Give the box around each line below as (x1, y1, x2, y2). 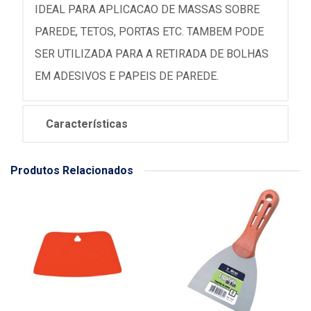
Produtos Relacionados (10, 164, 133, 177)
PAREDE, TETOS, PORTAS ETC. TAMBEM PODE (35, 25, 264, 38)
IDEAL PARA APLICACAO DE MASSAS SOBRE (35, 3, 260, 16)
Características (46, 117, 128, 131)
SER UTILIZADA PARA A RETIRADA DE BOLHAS (35, 47, 269, 60)
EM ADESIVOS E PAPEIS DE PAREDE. (35, 69, 219, 83)
